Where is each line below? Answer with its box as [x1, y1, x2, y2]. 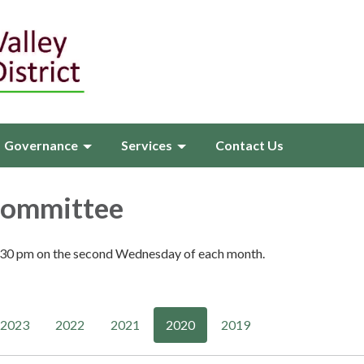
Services [121, 137, 172, 153]
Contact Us [215, 137, 284, 153]
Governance [4, 137, 78, 153]
